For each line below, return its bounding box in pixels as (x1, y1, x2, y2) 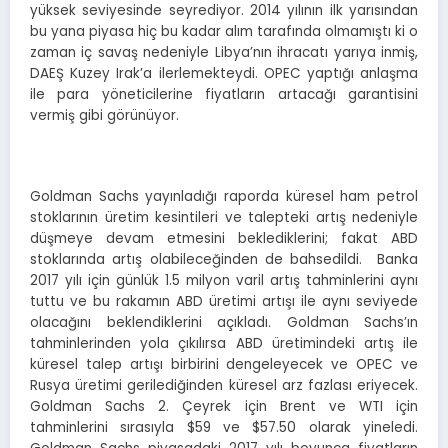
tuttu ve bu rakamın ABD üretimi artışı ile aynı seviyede (30, 291, 418, 311)
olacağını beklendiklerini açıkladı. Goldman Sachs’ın (30, 312, 418, 332)
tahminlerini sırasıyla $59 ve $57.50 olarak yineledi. (30, 417, 418, 437)
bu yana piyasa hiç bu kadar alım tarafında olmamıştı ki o (30, 22, 418, 42)
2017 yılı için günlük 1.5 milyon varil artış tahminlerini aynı (30, 270, 418, 290)
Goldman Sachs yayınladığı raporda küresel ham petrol (30, 186, 418, 206)
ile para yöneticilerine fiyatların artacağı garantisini (30, 85, 418, 105)
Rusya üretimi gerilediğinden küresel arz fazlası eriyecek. (30, 375, 418, 395)
